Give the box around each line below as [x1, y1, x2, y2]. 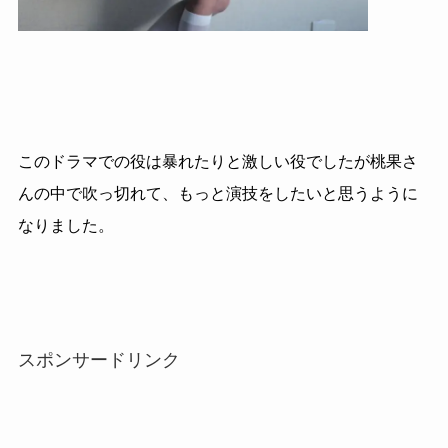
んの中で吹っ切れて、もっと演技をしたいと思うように [17, 184, 418, 202]
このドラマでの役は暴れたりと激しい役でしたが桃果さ [17, 152, 418, 170]
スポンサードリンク [17, 350, 180, 371]
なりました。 [17, 216, 114, 234]
